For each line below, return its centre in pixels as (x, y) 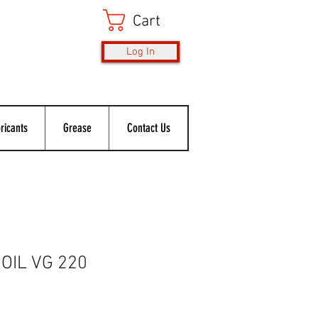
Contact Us (148, 128)
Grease (77, 128)
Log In (140, 51)
